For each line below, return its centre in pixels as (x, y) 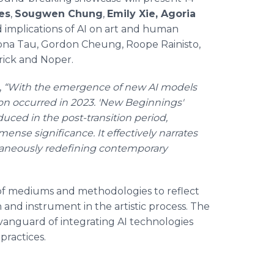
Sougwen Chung (59, 14)
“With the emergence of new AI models (100, 87)
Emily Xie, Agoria (151, 14)
